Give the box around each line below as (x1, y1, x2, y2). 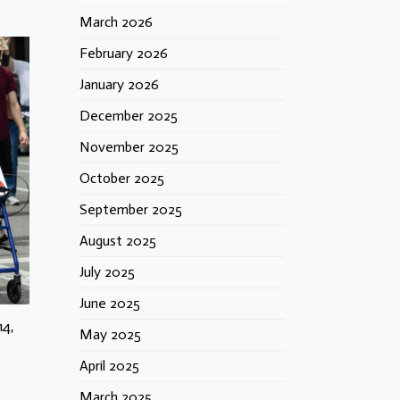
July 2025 (79, 263, 135, 280)
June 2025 (79, 295, 140, 312)
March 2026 (79, 13, 153, 30)
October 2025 (79, 170, 164, 187)
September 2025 (79, 201, 182, 218)
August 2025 (79, 232, 156, 249)
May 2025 (79, 326, 141, 343)
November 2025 (79, 138, 179, 155)
